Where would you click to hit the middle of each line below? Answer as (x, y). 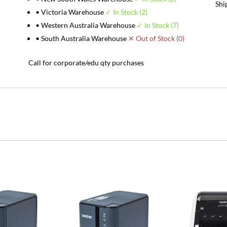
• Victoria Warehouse (70, 12)
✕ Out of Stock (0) (156, 38)
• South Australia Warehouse (82, 38)
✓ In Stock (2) (126, 12)
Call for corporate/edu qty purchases (86, 62)
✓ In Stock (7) (158, 25)
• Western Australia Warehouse (86, 25)
